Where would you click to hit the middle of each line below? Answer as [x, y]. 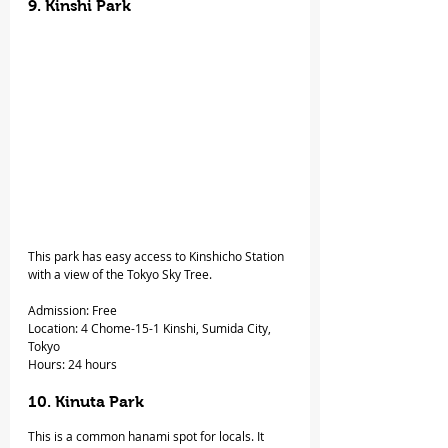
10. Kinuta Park [88, 402]
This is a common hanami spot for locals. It [147, 436]
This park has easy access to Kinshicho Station [157, 256]
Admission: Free [72, 310]
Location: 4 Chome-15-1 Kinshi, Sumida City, [151, 328]
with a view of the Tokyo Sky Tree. [120, 274]
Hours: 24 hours [72, 364]
